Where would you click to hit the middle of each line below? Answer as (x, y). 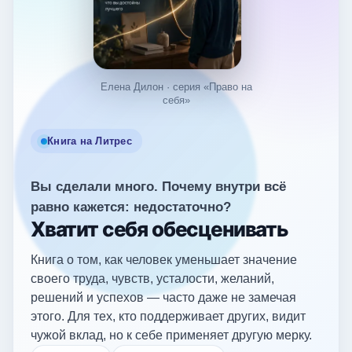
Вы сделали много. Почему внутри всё (158, 187)
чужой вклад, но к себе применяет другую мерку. (171, 335)
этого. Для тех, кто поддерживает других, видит (168, 317)
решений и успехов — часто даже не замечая (163, 298)
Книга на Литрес (90, 141)
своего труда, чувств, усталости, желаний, (152, 279)
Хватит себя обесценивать (159, 229)
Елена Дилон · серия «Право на (176, 87)
